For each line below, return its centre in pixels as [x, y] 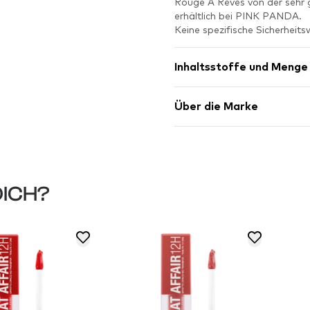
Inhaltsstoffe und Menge [241, 67]
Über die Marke [216, 107]
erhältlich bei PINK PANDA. [238, 15]
